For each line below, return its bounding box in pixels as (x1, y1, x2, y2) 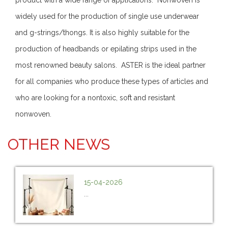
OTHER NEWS (8, 135, 110, 153)
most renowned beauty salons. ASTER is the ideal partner (15, 61, 206, 69)
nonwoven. (15, 109, 51, 118)
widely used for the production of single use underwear (15, 12, 199, 20)
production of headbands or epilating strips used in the (15, 44, 196, 53)
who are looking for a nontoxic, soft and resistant (15, 93, 175, 102)
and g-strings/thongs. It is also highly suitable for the (15, 28, 189, 37)
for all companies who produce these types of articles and (15, 77, 208, 85)
